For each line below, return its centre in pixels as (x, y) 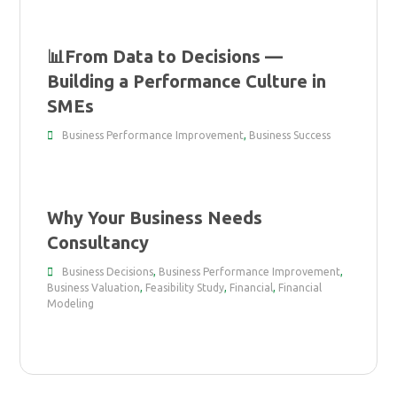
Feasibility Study (185, 288)
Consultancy (98, 243)
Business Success (290, 136)
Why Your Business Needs (155, 218)
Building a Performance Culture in (187, 82)
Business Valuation (94, 288)
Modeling (71, 304)
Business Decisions (108, 272)
